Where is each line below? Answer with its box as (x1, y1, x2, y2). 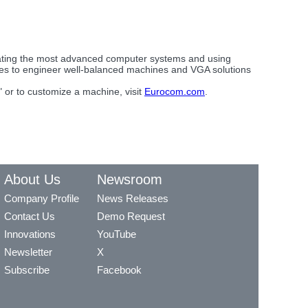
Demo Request (97, 210, 165, 222)
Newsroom (97, 171, 162, 187)
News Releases (97, 192, 168, 204)
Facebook (97, 263, 142, 276)
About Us (4, 171, 60, 187)
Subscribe (4, 263, 49, 276)
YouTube (97, 228, 136, 240)
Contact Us (4, 210, 55, 222)
